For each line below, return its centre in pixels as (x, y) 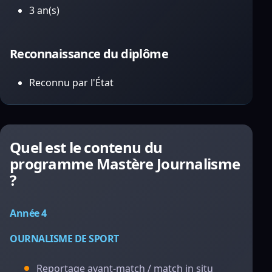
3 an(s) (44, 10)
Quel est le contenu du (86, 147)
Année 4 (28, 213)
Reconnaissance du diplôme (89, 54)
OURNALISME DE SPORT (64, 239)
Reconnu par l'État (71, 83)
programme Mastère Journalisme (125, 164)
